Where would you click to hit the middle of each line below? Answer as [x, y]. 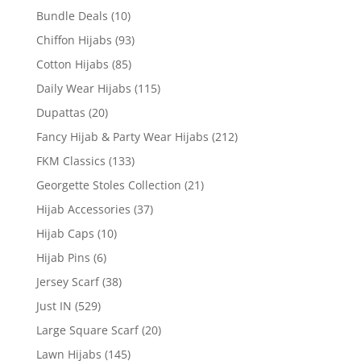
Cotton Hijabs [72, 64]
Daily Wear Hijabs [83, 89]
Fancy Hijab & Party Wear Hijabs [122, 137]
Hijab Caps [65, 234]
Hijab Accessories [83, 210]
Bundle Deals [72, 16]
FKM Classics [71, 161]
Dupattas [60, 113]
